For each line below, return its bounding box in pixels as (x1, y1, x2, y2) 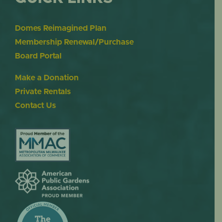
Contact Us (14, 102, 56, 110)
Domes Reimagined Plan (14, 24, 107, 33)
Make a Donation (14, 74, 79, 82)
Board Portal (14, 52, 61, 60)
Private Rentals (14, 88, 71, 96)
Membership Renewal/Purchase (14, 38, 134, 47)
